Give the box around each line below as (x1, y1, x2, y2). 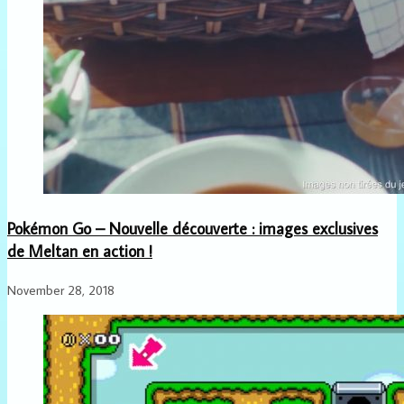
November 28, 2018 (7, 280, 115, 298)
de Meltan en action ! (7, 240, 152, 262)
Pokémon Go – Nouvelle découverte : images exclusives (7, 217, 378, 239)
